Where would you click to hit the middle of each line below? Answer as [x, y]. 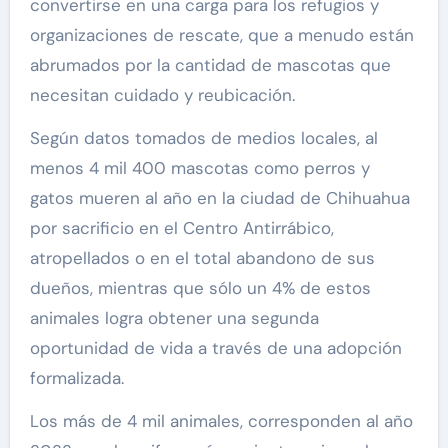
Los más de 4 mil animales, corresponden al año [221, 420]
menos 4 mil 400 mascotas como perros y [199, 167]
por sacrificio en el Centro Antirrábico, [181, 227]
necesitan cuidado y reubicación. [162, 94]
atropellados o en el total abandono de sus [202, 257]
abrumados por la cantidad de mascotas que [210, 64]
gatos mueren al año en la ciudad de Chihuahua [219, 197]
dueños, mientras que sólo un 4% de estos [200, 287]
